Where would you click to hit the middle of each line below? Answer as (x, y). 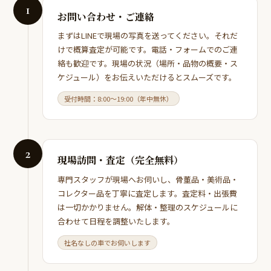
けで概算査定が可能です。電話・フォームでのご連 (148, 50)
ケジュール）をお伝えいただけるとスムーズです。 (147, 77)
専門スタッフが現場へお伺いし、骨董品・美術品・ (148, 179)
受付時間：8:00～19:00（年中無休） (119, 99)
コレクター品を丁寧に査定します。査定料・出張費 (148, 193)
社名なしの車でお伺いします (108, 242)
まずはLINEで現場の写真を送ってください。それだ (148, 36)
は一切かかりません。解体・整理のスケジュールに (148, 207)
